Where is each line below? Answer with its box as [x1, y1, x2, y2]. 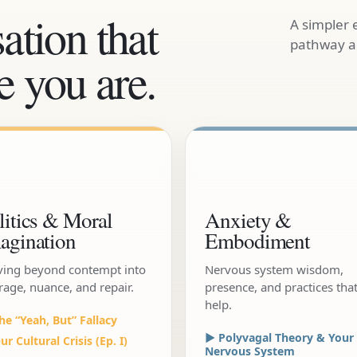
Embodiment [205, 226, 311, 255]
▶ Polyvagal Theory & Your [205, 330, 354, 345]
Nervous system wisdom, [205, 261, 343, 277]
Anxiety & [205, 206, 292, 234]
